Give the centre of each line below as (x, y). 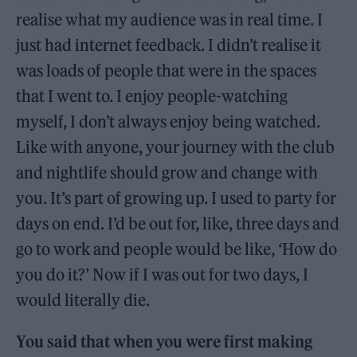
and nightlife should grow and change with (167, 172)
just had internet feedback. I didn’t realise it (169, 45)
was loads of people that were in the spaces (167, 70)
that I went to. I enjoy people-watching (152, 96)
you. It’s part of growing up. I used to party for (177, 198)
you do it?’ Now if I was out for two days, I (163, 274)
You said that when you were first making (165, 341)
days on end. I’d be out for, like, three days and (178, 223)
